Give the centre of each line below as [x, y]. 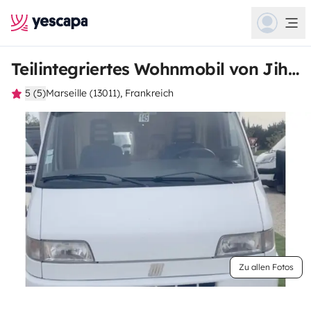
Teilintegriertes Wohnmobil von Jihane [294, 69]
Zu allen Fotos [266, 267]
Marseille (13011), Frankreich [110, 93]
